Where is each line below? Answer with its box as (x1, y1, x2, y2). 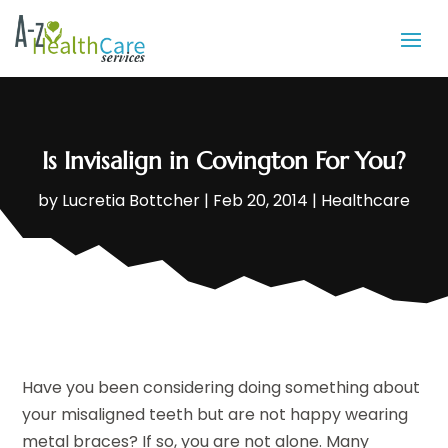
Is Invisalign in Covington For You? (42, 146, 406, 177)
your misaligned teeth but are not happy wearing (22, 403, 409, 427)
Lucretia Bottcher (62, 189, 200, 213)
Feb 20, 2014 (213, 189, 308, 213)
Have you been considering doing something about (22, 376, 421, 400)
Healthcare (321, 189, 410, 213)
